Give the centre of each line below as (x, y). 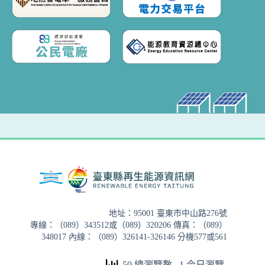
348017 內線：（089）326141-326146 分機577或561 (135, 237)
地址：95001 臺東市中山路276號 (168, 213)
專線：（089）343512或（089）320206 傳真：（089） (129, 225)
